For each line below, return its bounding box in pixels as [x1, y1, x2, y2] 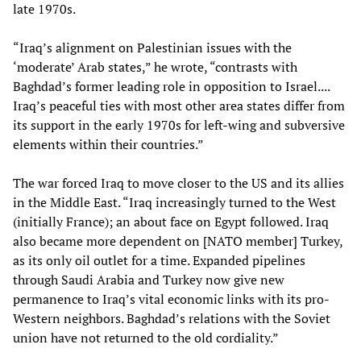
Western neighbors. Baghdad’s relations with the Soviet [13, 309, 330, 327]
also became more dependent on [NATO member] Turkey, [13, 231, 342, 250]
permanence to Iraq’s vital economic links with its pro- [13, 289, 330, 308]
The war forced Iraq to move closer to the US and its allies [13, 173, 344, 192]
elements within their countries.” [13, 135, 204, 153]
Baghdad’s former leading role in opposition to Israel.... [13, 77, 330, 95]
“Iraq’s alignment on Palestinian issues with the [13, 38, 292, 56]
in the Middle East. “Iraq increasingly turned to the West [13, 193, 336, 211]
